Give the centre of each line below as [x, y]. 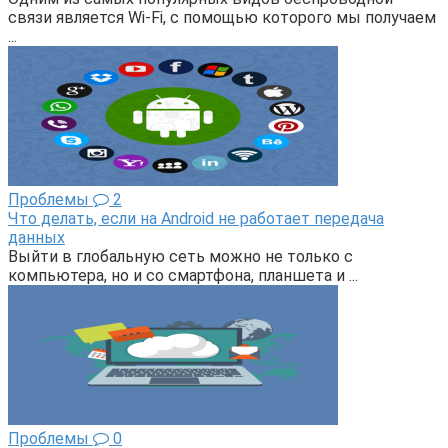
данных [36, 238]
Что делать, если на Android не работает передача [196, 219]
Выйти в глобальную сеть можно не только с [180, 257]
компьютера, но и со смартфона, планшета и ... [183, 276]
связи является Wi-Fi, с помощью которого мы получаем [222, 18]
